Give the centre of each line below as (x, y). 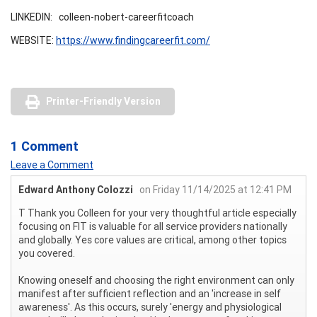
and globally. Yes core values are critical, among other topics (152, 240)
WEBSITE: (33, 40)
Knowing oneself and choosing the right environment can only (156, 280)
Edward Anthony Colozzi (76, 189)
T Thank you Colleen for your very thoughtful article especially (157, 213)
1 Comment (45, 146)
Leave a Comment (52, 165)
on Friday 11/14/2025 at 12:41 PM (215, 189)
